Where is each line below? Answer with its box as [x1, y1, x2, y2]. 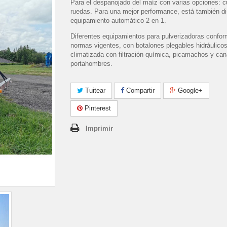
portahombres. [70, 60, 112, 67]
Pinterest [83, 104, 111, 112]
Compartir [124, 87, 155, 94]
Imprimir [86, 125, 113, 132]
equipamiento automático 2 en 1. [70, 17, 166, 24]
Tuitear [83, 87, 105, 94]
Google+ [176, 87, 203, 94]
